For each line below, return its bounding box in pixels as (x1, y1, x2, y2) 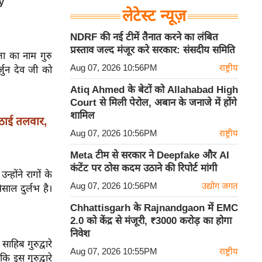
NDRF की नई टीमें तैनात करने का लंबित (70, 32, 218, 43)
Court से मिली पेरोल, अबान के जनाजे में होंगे (70, 97, 237, 109)
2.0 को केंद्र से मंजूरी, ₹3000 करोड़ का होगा (70, 215, 232, 227)
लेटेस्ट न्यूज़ (122, 7, 186, 25)
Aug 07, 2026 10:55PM (70, 246, 157, 257)
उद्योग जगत (202, 181, 238, 191)
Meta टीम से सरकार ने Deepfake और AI (70, 150, 229, 161)
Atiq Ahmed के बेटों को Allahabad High (70, 84, 238, 96)
